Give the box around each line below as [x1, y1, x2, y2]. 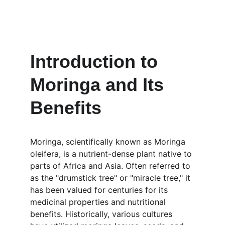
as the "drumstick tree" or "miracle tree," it [30, 173, 193, 183]
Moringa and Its [30, 74, 169, 95]
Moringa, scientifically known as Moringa [30, 137, 188, 147]
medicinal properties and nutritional [30, 197, 168, 207]
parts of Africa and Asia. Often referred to [30, 161, 193, 171]
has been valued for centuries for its [30, 185, 170, 195]
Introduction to [30, 51, 163, 72]
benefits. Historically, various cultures [30, 209, 175, 219]
